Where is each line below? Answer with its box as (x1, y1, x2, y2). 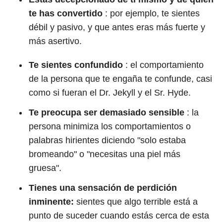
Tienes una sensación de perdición (29, 183, 177, 193)
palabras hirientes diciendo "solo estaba (29, 135, 186, 145)
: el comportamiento (123, 60, 204, 70)
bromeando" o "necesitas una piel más (29, 149, 180, 159)
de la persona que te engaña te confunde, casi (29, 74, 212, 84)
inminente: (29, 197, 74, 207)
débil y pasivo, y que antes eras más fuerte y (29, 22, 205, 32)
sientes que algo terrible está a (74, 197, 198, 207)
